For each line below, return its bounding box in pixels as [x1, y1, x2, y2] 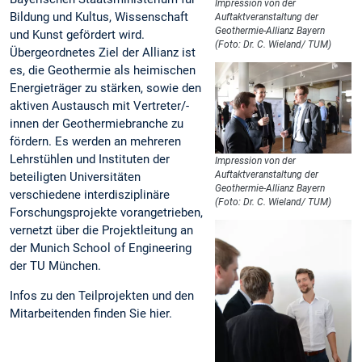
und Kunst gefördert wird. [10, 27, 145, 43]
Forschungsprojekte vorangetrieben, [10, 205, 203, 221]
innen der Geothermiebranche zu [10, 116, 183, 132]
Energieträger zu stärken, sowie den [10, 81, 201, 96]
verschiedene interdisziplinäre [10, 187, 170, 203]
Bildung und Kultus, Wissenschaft [10, 10, 188, 25]
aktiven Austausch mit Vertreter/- [10, 99, 189, 114]
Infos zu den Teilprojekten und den [10, 288, 194, 304]
